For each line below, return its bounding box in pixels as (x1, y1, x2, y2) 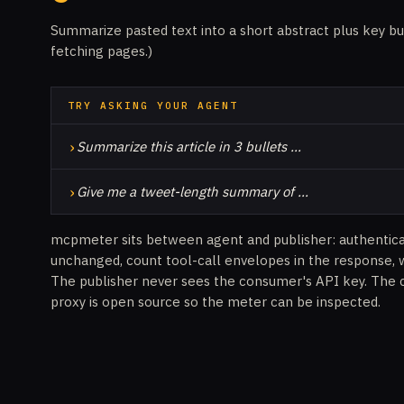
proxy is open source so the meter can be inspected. (50, 293, 381, 310)
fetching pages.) (50, 42, 152, 60)
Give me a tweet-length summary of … (77, 182, 308, 200)
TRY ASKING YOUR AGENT (68, 99, 238, 112)
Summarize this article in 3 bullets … (77, 137, 301, 155)
